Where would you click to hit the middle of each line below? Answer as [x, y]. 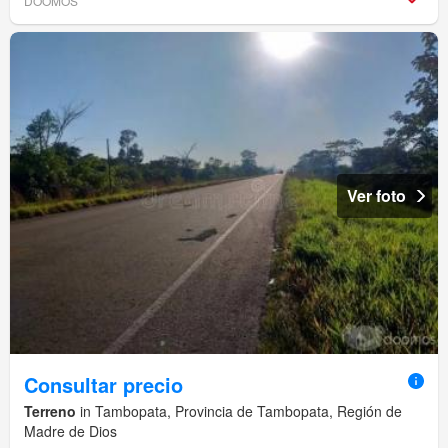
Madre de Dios [70, 431]
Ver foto [376, 195]
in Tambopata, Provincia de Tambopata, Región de [239, 411]
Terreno [50, 411]
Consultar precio [103, 385]
